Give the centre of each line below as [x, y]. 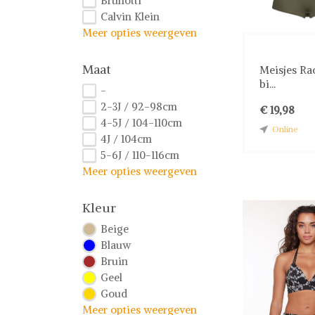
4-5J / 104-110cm [141, 123]
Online [285, 129]
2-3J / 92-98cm [139, 107]
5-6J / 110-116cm [140, 155]
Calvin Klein [130, 17]
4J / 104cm [126, 139]
